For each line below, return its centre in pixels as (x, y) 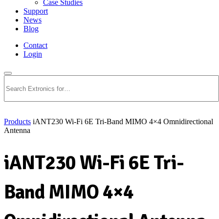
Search (24, 71)
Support (36, 11)
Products (17, 121)
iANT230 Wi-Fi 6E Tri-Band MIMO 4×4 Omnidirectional (123, 121)
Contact (35, 45)
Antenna (17, 130)
